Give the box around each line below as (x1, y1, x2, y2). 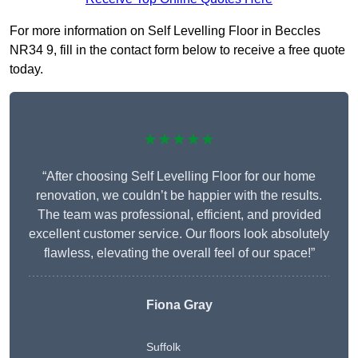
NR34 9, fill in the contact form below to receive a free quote (10, 43, 345, 58)
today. (10, 62, 43, 77)
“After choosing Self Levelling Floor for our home (42, 169, 316, 184)
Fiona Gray (145, 298, 213, 312)
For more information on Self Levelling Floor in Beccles (10, 24, 320, 38)
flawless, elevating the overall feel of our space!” (43, 246, 315, 261)
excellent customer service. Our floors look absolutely (29, 227, 329, 241)
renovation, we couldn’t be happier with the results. (36, 189, 322, 203)
